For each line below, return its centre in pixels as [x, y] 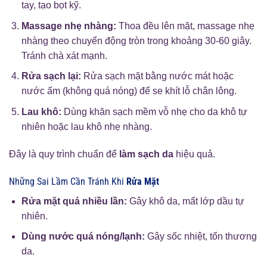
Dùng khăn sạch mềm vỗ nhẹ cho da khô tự [154, 111]
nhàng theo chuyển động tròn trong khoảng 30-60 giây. [136, 41]
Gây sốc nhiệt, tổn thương [201, 237]
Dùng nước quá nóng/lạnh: [83, 237]
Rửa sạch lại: [51, 76]
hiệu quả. [194, 154]
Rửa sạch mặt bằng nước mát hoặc [157, 76]
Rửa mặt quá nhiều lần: [74, 201]
